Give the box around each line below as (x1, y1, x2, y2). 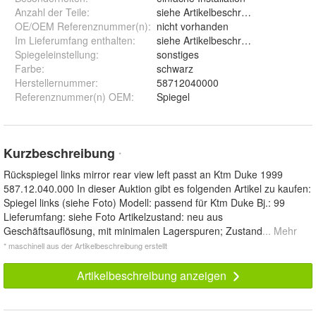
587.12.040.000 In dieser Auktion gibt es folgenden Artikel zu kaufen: (4, 181, 311, 196)
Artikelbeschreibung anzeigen (76, 267, 229, 284)
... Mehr (262, 224, 297, 238)
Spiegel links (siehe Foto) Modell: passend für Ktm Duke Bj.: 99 (4, 195, 285, 210)
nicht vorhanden (157, 19, 229, 34)
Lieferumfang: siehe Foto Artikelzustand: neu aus (4, 209, 223, 224)
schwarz (157, 61, 193, 76)
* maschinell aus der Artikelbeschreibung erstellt (4, 240, 167, 252)
